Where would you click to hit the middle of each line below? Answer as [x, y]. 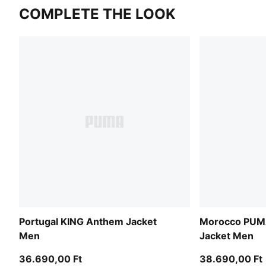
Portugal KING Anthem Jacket [88, 221]
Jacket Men [227, 235]
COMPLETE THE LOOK [97, 14]
